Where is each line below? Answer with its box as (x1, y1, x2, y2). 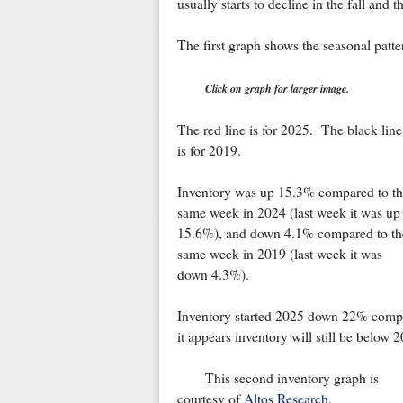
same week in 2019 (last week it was (176, 245, 382, 264)
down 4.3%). (176, 265, 254, 284)
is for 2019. (176, 141, 250, 160)
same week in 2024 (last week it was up (176, 203, 400, 222)
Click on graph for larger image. (204, 81, 349, 97)
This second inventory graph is (204, 369, 379, 388)
